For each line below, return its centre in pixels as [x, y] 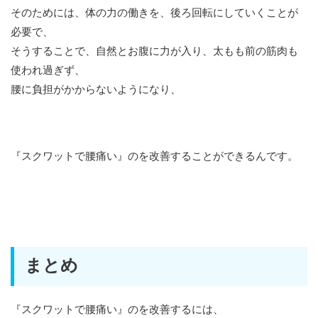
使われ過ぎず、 [48, 70]
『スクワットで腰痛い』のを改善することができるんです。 [154, 156]
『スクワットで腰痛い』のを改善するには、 [117, 309]
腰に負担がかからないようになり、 [96, 89]
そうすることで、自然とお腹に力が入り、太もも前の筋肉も [154, 51]
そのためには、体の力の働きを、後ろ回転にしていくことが [154, 13]
